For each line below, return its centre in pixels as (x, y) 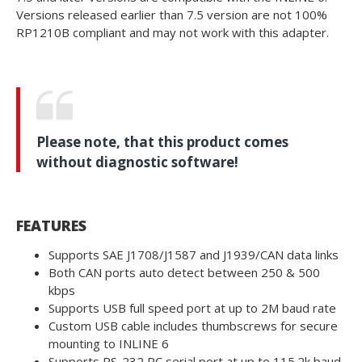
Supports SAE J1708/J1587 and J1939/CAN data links (194, 255)
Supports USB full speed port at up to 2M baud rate (192, 308)
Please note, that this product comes (162, 142)
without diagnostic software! (137, 162)
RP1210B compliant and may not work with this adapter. (173, 33)
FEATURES (51, 226)
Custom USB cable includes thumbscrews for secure (193, 326)
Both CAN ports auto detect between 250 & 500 (184, 273)
